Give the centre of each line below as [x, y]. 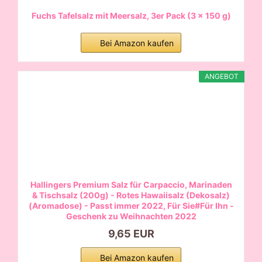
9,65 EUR [131, 233]
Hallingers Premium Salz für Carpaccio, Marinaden [131, 184]
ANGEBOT [222, 76]
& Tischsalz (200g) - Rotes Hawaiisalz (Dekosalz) [131, 195]
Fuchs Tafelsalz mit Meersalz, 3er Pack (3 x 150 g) [131, 15]
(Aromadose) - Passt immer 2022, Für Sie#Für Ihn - [131, 205]
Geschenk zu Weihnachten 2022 [131, 216]
